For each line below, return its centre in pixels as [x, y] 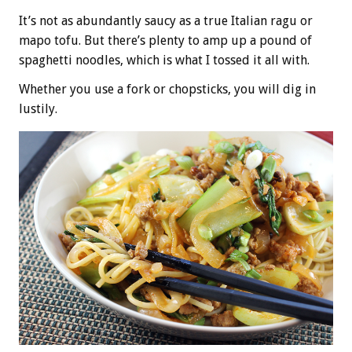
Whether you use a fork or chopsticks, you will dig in [167, 89]
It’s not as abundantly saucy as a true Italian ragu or [166, 20]
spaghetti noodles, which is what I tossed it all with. [164, 60]
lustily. [38, 108]
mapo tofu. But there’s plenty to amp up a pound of [165, 40]
